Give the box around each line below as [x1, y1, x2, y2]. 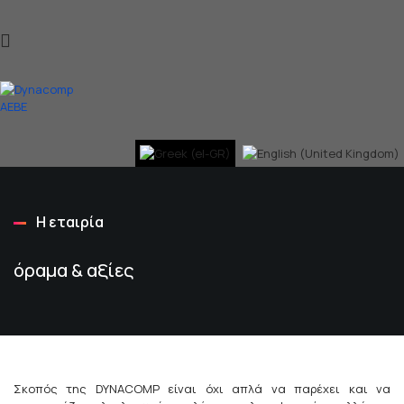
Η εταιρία [36, 211, 104, 232]
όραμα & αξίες [14, 257, 134, 282]
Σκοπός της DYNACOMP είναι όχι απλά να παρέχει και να [14, 380, 390, 397]
